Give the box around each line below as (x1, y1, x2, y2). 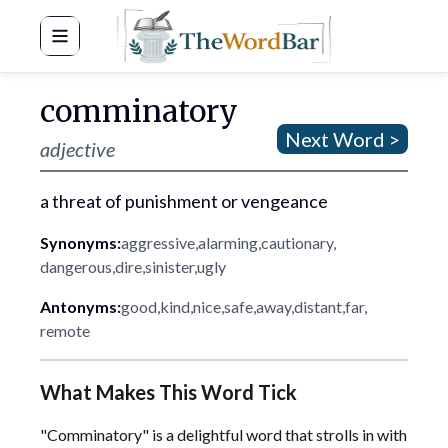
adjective (40, 137, 115, 161)
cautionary (261, 233, 333, 252)
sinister (145, 257, 194, 276)
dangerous (40, 257, 112, 276)
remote (40, 321, 90, 340)
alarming (198, 233, 258, 252)
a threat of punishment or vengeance (40, 190, 328, 212)
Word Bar (115, 36, 184, 56)
